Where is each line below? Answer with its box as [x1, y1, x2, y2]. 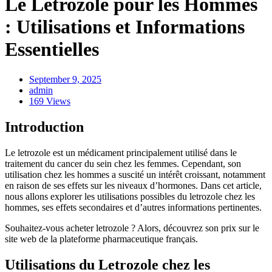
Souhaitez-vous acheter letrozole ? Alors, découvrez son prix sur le [5, 222, 259, 233]
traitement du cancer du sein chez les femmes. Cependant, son [5, 158, 241, 169]
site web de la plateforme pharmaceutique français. [5, 233, 198, 244]
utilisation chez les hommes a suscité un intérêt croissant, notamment [5, 169, 265, 180]
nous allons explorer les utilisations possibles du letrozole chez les [5, 191, 255, 202]
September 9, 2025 [29, 73, 101, 84]
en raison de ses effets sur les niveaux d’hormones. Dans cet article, [5, 180, 262, 191]
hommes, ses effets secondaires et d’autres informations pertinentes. [5, 202, 262, 212]
